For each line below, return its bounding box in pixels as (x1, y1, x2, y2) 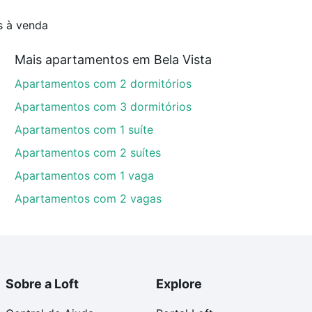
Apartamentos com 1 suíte (15, 123, 154, 137)
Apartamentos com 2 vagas (15, 192, 162, 206)
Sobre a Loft (6, 276, 79, 292)
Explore (156, 276, 202, 292)
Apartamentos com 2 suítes (15, 146, 162, 160)
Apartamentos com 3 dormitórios (15, 100, 192, 114)
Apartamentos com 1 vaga (15, 169, 155, 183)
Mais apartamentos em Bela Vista (15, 52, 212, 68)
